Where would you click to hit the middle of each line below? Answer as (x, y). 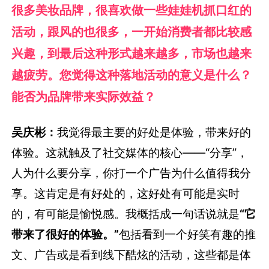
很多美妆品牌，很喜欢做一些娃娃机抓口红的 (132, 10)
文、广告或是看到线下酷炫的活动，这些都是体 (131, 255)
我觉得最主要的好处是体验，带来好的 (154, 132)
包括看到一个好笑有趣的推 (188, 234)
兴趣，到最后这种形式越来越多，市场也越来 (132, 53)
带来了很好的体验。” (65, 234)
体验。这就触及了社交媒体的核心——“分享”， (130, 153)
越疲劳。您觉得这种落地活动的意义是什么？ (132, 75)
